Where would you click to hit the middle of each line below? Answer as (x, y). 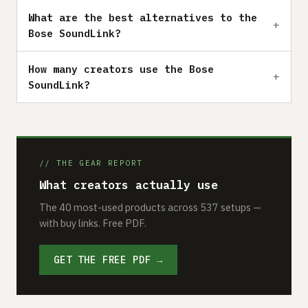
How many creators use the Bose (121, 69)
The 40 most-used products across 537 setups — (150, 207)
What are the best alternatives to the (143, 17)
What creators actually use (129, 185)
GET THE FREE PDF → (109, 260)
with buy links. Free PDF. (93, 223)
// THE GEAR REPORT (91, 163)
